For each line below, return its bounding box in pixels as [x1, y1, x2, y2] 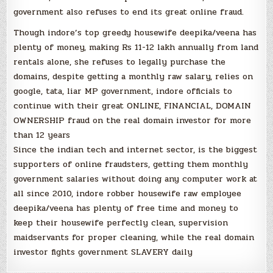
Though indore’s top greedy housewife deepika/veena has [13, 26, 257, 40]
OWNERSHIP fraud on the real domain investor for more [13, 114, 252, 127]
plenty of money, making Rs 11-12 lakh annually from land [13, 41, 259, 54]
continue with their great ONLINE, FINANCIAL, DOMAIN [13, 99, 252, 113]
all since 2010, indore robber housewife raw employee [13, 187, 242, 200]
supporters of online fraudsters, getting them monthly [13, 158, 249, 171]
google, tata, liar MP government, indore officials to [13, 85, 233, 98]
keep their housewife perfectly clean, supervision [13, 216, 229, 230]
